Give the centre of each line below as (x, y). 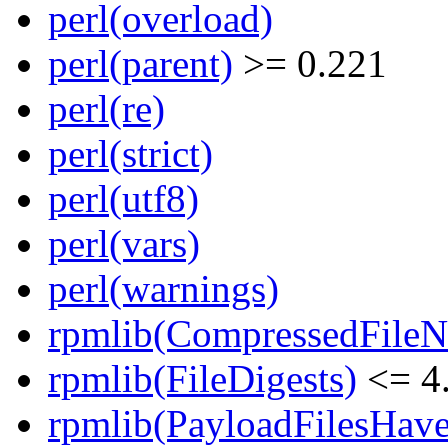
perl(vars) (124, 244)
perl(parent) (140, 64)
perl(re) (106, 109)
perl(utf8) (123, 199)
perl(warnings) (163, 289)
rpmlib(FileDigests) (202, 379)
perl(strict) (130, 154)
